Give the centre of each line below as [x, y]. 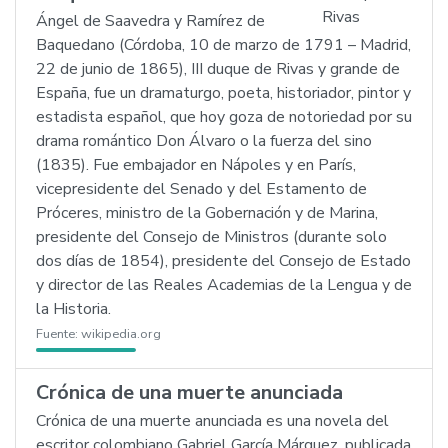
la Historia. [73, 309]
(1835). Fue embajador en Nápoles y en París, [196, 165]
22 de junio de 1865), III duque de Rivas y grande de [218, 69]
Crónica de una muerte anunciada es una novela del [212, 421]
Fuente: [58, 334]
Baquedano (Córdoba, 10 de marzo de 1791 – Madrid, [223, 45]
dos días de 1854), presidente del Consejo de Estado [223, 261]
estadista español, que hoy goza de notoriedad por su [224, 117]
